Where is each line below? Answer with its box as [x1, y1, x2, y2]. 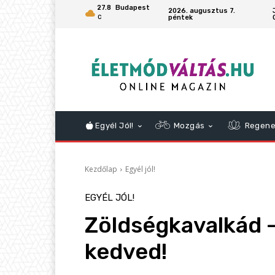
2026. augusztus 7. [168, 7, 235, 15]
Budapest [115, 4, 150, 12]
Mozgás [171, 121, 205, 131]
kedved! [85, 238, 167, 265]
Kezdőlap [85, 164, 117, 175]
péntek [168, 14, 193, 21]
